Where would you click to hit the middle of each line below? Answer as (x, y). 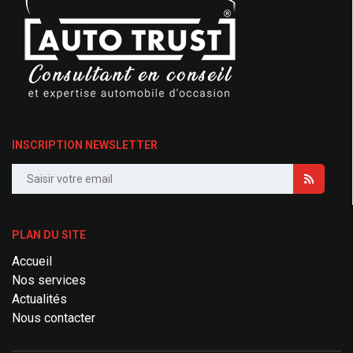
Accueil (32, 261)
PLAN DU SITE (49, 235)
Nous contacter (54, 318)
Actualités (39, 299)
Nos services (49, 280)
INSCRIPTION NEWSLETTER (85, 145)
